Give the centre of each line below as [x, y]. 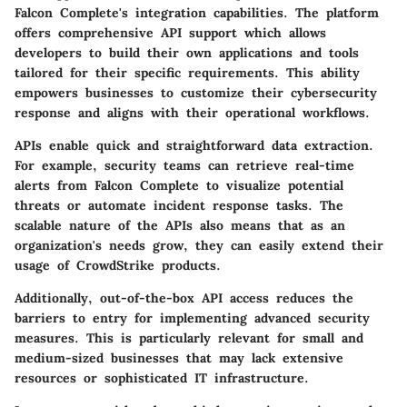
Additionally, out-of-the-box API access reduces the [184, 298]
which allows [282, 33]
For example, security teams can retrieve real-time [184, 165]
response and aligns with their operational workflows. [192, 113]
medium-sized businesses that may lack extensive [179, 358]
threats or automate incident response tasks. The [179, 205]
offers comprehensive [88, 33]
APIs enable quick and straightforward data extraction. [194, 145]
